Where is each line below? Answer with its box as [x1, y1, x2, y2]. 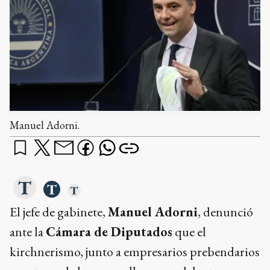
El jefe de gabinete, [10, 202, 108, 221]
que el [172, 222, 206, 240]
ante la [10, 222, 46, 240]
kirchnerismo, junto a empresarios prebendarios [10, 242, 260, 260]
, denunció [198, 202, 253, 221]
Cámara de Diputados [46, 222, 172, 240]
